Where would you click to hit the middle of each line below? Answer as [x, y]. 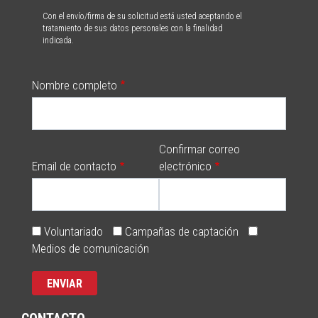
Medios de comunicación [91, 248]
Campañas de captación [182, 231]
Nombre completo [75, 85]
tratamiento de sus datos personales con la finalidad [133, 28]
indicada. [58, 40]
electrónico [185, 166]
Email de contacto [74, 166]
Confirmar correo [199, 149]
